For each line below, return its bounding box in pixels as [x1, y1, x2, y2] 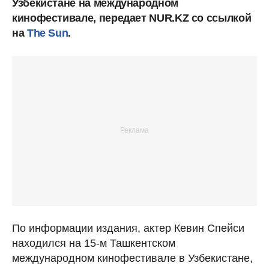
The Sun [26, 26, 68, 39]
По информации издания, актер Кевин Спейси [12, 222, 244, 234]
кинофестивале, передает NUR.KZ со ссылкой [12, 11, 252, 24]
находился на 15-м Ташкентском [12, 237, 175, 249]
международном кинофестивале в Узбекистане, [12, 252, 253, 264]
